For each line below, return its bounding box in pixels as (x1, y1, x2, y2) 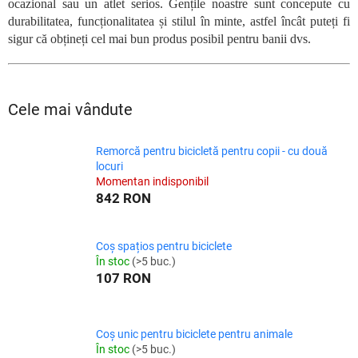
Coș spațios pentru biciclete (96, 240, 232, 253)
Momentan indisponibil (96, 174, 209, 188)
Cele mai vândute (8, 100, 133, 120)
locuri (96, 159, 123, 173)
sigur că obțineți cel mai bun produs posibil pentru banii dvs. (8, 32, 311, 46)
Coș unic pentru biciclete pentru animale (96, 328, 292, 341)
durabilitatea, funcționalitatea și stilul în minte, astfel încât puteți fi (8, 14, 350, 29)
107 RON (96, 270, 151, 287)
